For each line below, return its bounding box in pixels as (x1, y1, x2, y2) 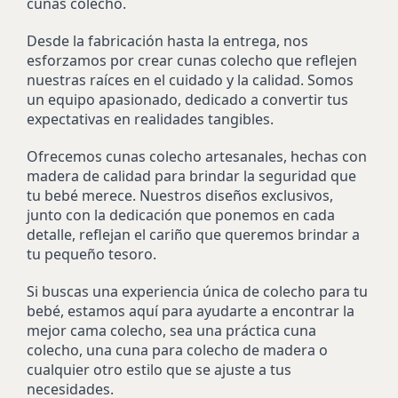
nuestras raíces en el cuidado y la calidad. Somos (27, 69, 354, 90)
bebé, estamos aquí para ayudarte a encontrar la (27, 300, 354, 321)
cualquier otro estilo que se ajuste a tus (27, 359, 291, 379)
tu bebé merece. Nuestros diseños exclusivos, (27, 185, 333, 205)
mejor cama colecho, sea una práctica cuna (27, 320, 316, 340)
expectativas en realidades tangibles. (27, 108, 274, 129)
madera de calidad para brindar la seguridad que (27, 165, 356, 186)
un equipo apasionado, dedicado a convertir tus (27, 89, 348, 109)
